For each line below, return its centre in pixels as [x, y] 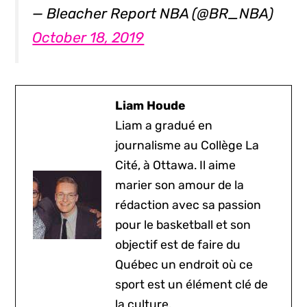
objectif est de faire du [178, 244]
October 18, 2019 [88, 37]
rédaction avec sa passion [188, 205]
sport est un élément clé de [192, 284]
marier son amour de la [180, 185]
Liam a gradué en [164, 125]
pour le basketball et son [183, 224]
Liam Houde [150, 105]
